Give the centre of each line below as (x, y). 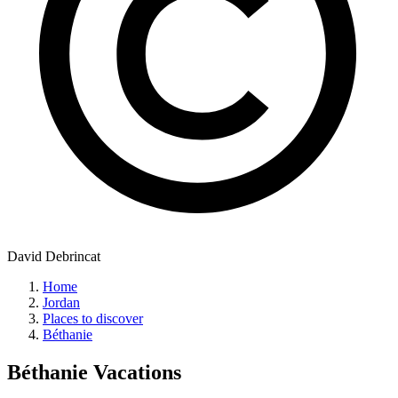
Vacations (135, 373)
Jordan (61, 303)
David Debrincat (54, 257)
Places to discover (93, 319)
